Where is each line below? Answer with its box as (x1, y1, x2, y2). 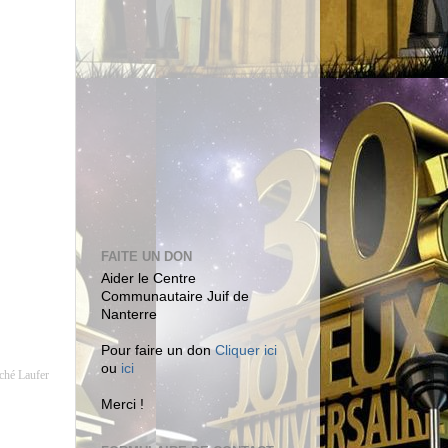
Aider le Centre (101, 271, 196, 287)
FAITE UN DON (101, 248, 192, 264)
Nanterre (101, 307, 157, 323)
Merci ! (101, 397, 144, 413)
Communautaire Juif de (101, 289, 249, 305)
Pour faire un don (101, 343, 215, 359)
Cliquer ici (215, 343, 277, 359)
